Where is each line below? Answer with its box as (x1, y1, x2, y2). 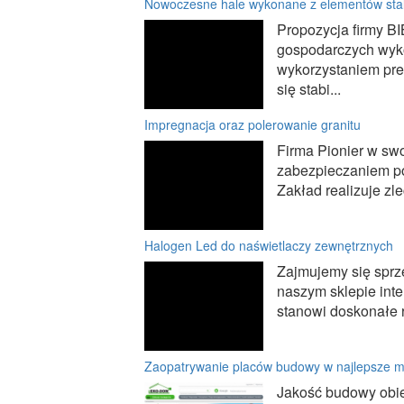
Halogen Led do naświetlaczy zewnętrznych (144, 235, 393, 254)
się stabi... (277, 78, 341, 99)
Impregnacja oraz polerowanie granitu (144, 115, 361, 133)
